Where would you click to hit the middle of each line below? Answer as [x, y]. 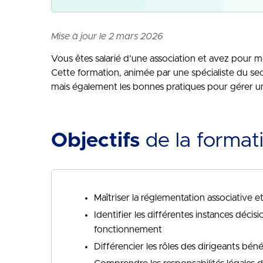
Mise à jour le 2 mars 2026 [107, 36]
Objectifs [95, 141]
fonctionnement [128, 230]
